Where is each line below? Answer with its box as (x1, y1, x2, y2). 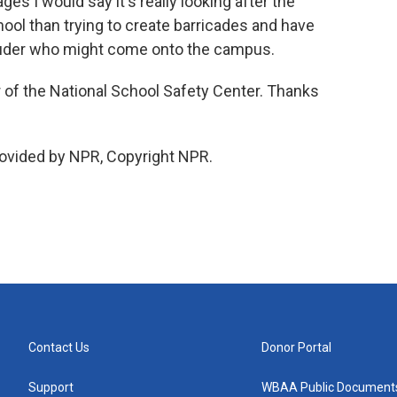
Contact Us (28, 340, 90, 355)
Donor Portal (261, 340, 332, 355)
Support (28, 380, 74, 395)
